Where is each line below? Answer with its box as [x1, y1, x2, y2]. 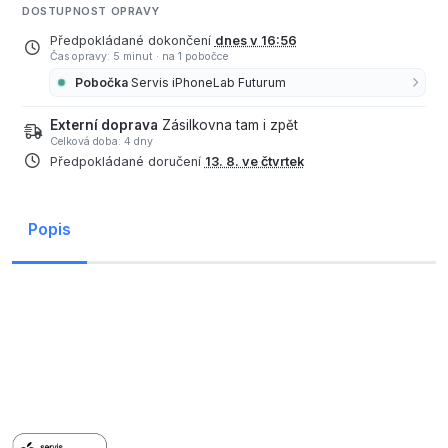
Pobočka [75, 74, 129, 90]
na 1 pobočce [161, 50, 228, 64]
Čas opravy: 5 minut [49, 50, 156, 64]
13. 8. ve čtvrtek [204, 154, 304, 170]
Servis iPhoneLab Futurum [131, 74, 287, 90]
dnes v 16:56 [214, 33, 297, 49]
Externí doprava [49, 116, 158, 133]
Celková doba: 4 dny [49, 134, 153, 148]
